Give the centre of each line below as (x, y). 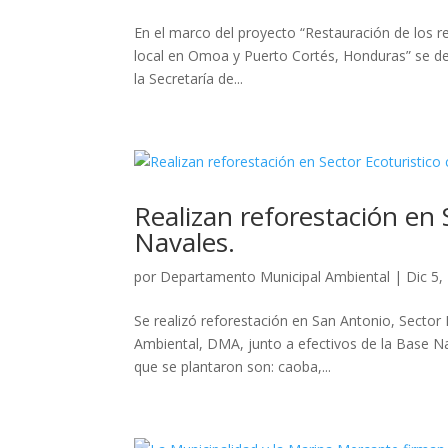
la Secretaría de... (189, 78)
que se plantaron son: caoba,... (233, 366)
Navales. (185, 241)
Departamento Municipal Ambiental (275, 276)
